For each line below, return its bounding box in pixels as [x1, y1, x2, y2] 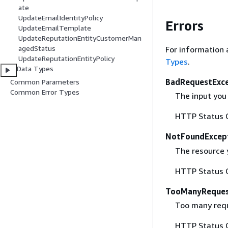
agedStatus [18, 44, 55, 53]
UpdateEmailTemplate [18, 23, 91, 33]
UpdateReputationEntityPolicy [18, 54, 115, 63]
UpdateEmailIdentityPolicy [18, 13, 103, 22]
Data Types [17, 64, 54, 73]
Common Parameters [10, 77, 79, 87]
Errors [165, 17, 204, 34]
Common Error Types [10, 88, 79, 97]
